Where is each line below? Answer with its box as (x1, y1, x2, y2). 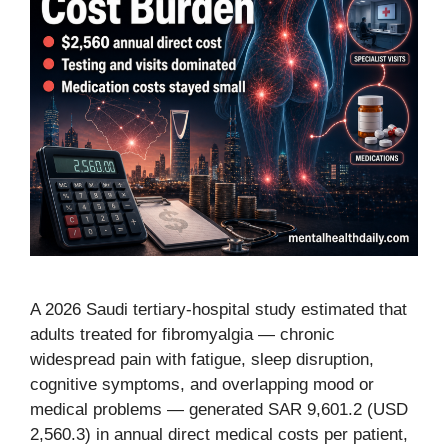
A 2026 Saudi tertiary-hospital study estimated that (30, 300, 407, 319)
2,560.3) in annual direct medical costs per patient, (30, 425, 408, 444)
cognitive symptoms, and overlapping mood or (30, 375, 374, 394)
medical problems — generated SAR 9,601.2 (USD (30, 400, 408, 419)
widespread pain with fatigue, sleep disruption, (30, 350, 374, 369)
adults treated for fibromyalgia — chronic (30, 325, 335, 344)
